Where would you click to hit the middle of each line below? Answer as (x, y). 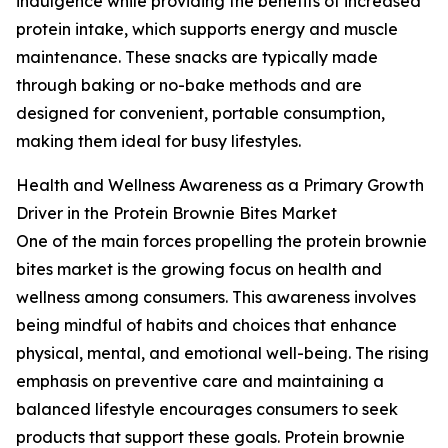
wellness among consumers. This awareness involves (216, 297)
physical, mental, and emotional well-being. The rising (222, 353)
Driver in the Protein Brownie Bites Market (176, 213)
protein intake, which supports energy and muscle (207, 29)
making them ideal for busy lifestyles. (158, 141)
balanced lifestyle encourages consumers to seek (207, 409)
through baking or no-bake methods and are (189, 85)
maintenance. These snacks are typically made (197, 57)
